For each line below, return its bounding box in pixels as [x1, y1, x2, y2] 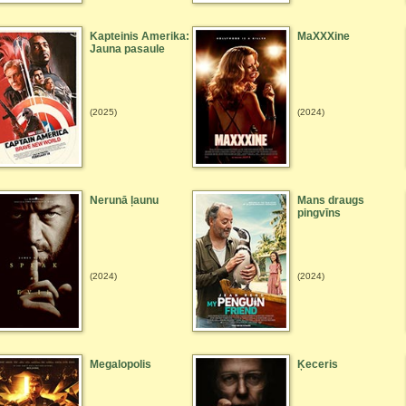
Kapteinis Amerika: [90, 30, 189, 43]
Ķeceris [297, 358, 338, 371]
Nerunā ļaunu [90, 194, 159, 207]
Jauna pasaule [90, 43, 165, 55]
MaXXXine [297, 30, 350, 43]
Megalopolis [90, 358, 151, 371]
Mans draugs [297, 194, 364, 207]
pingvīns [297, 207, 341, 219]
